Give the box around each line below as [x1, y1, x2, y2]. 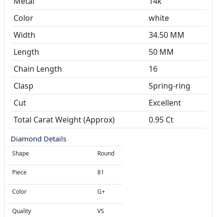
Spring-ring [149, 80, 190, 92]
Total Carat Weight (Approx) [14, 114, 115, 125]
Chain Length [14, 63, 62, 75]
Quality [12, 207, 31, 216]
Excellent [149, 97, 181, 108]
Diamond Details [11, 134, 66, 144]
